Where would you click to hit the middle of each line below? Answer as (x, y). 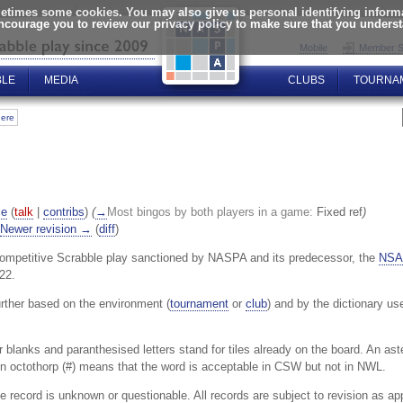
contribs (64, 212)
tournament (199, 303)
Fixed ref (340, 212)
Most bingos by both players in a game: (212, 212)
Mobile (313, 48)
